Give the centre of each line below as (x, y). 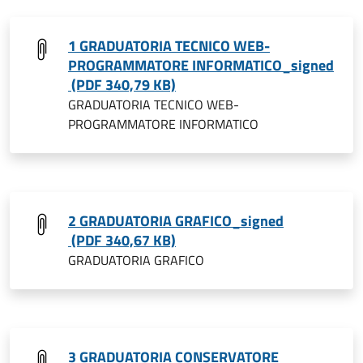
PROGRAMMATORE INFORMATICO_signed (201, 65)
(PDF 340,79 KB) (122, 85)
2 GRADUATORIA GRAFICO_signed (176, 221)
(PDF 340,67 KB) (122, 240)
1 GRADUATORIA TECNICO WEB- (169, 46)
